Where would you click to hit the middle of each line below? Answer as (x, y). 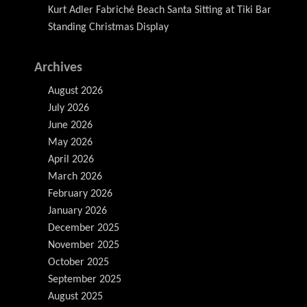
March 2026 (75, 177)
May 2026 (70, 143)
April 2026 (71, 160)
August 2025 (75, 297)
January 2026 (77, 211)
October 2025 (78, 262)
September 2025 (85, 280)
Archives (58, 68)
